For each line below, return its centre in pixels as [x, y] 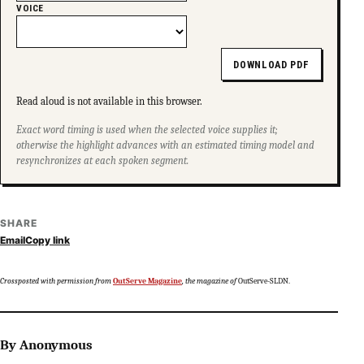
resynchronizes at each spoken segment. [103, 160]
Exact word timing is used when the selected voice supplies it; [147, 130]
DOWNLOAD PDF [271, 64]
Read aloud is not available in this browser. [110, 101]
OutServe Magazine [147, 281]
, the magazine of [209, 281]
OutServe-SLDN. [263, 281]
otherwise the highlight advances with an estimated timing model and [166, 145]
